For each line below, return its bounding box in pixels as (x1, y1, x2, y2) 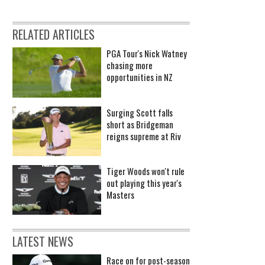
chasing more (106, 59, 153, 72)
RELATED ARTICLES (12, 25, 95, 44)
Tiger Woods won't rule (106, 164, 185, 178)
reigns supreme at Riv (106, 129, 181, 143)
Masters (106, 188, 134, 202)
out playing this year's (106, 176, 182, 190)
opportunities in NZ (106, 70, 173, 84)
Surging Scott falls (106, 105, 173, 119)
